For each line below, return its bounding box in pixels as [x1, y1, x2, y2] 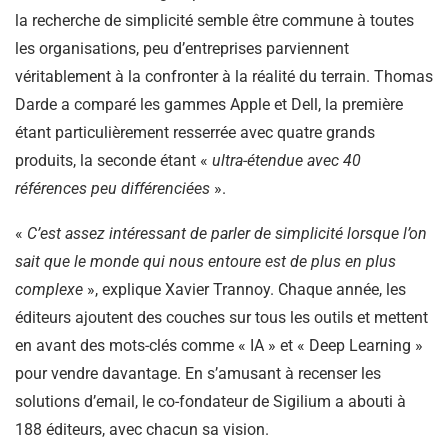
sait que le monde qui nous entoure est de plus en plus [15, 252, 396, 272]
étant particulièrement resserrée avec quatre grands [15, 123, 375, 143]
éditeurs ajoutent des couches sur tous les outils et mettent [15, 308, 428, 328]
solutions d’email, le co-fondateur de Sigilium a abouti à [15, 392, 406, 412]
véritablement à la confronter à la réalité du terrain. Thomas [15, 67, 433, 87]
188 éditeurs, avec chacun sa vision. [15, 420, 269, 440]
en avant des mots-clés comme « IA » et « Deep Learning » [15, 336, 423, 356]
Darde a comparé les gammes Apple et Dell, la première [15, 95, 403, 115]
